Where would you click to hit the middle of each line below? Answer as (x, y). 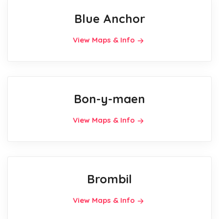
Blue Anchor (109, 18)
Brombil (109, 179)
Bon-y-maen (109, 99)
